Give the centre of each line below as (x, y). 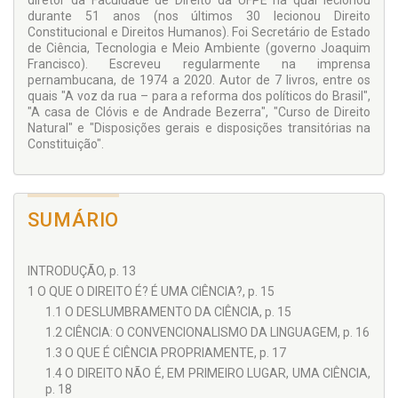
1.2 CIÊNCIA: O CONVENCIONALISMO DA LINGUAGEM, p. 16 (207, 333)
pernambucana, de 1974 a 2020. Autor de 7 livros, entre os (199, 80)
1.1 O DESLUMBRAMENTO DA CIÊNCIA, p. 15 (168, 312)
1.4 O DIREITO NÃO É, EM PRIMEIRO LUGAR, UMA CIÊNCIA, (208, 374)
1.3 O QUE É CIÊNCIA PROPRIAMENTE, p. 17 (166, 353)
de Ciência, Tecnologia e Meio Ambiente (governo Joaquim (199, 48)
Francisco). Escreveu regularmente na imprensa (199, 64)
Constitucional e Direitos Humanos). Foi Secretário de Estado (199, 32)
